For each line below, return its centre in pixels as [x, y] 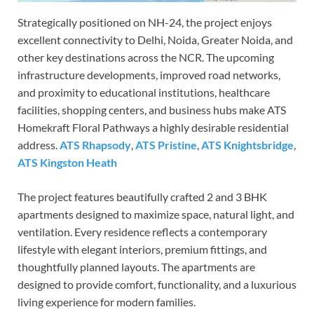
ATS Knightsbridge [247, 145]
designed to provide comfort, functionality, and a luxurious [157, 285]
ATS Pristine [166, 145]
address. [39, 145]
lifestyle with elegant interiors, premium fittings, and [142, 250]
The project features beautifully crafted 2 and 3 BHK [142, 197]
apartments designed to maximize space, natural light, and [156, 214]
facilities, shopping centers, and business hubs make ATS [152, 110]
